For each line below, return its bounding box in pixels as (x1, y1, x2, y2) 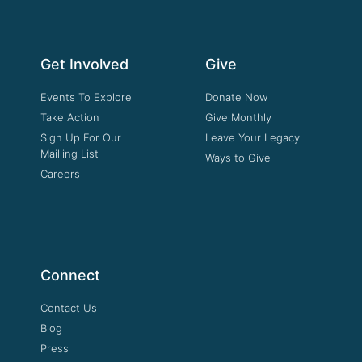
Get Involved (40, 55, 128, 73)
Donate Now (205, 90, 267, 103)
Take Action (40, 110, 99, 124)
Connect (40, 266, 100, 284)
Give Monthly (205, 110, 271, 124)
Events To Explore (40, 90, 132, 103)
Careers (40, 166, 80, 180)
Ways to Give (205, 150, 271, 164)
